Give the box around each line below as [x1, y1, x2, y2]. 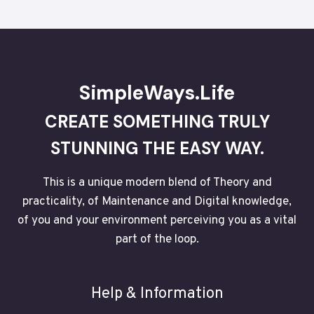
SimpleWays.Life [79, 80, 235, 107]
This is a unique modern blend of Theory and [42, 175, 272, 191]
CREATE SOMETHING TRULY [44, 111, 270, 133]
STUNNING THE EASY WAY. [50, 137, 264, 160]
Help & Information [90, 285, 224, 304]
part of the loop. [115, 232, 199, 248]
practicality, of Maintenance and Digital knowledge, [22, 194, 292, 210]
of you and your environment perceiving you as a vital [18, 213, 296, 229]
